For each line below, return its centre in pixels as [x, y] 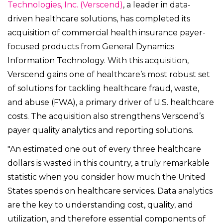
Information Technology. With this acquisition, [98, 61]
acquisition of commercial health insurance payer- [107, 33]
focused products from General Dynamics [91, 47]
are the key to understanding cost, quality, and [100, 205]
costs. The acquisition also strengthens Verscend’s [106, 116]
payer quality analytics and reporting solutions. [100, 130]
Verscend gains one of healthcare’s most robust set [109, 75]
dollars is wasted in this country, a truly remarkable [109, 163]
